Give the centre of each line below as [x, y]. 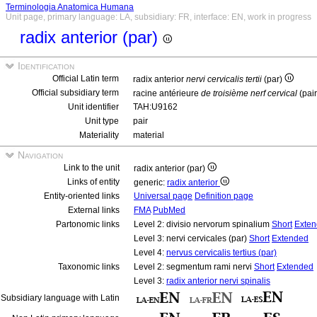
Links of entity [93, 182]
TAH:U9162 [155, 107]
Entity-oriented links [82, 196]
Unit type [102, 121]
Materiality [99, 135]
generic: [150, 183]
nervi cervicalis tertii [224, 79]
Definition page [224, 196]
